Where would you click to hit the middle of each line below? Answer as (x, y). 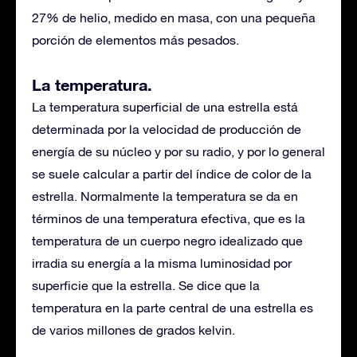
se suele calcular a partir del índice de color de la (172, 174)
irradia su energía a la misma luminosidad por (162, 263)
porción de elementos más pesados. (135, 40)
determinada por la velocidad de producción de (167, 129)
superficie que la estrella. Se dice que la (146, 285)
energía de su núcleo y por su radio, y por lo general (178, 151)
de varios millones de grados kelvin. (133, 330)
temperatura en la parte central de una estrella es (173, 308)
